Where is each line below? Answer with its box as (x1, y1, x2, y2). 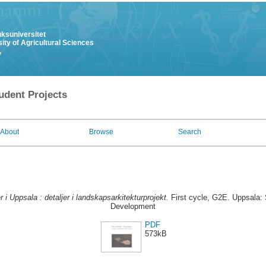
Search (178, 128, 201, 136)
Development (110, 202, 156, 211)
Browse (89, 128, 113, 136)
